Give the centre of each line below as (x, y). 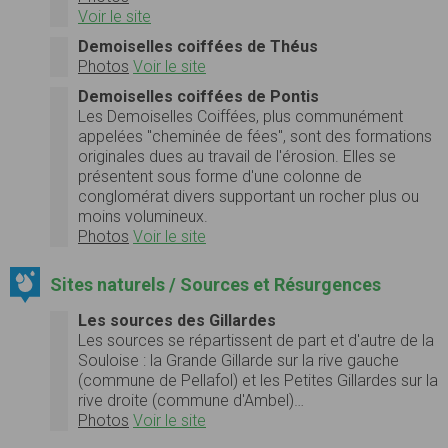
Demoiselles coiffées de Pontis (198, 96)
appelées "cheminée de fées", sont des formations (255, 136)
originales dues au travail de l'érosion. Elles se (237, 156)
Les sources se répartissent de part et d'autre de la (256, 340)
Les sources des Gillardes (177, 320)
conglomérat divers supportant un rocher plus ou (248, 196)
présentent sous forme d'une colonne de (220, 176)
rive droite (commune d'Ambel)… (191, 400)
